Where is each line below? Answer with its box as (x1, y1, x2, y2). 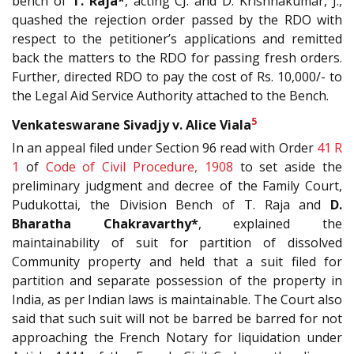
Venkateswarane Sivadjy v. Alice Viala (12, 116, 251, 134)
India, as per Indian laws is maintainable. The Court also (12, 291, 342, 308)
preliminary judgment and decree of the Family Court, (12, 177, 342, 194)
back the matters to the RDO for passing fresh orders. (12, 49, 342, 67)
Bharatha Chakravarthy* (12, 215, 198, 232)
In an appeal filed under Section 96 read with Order (12, 139, 317, 156)
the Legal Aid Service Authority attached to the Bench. (12, 87, 329, 105)
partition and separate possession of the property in (12, 272, 342, 289)
